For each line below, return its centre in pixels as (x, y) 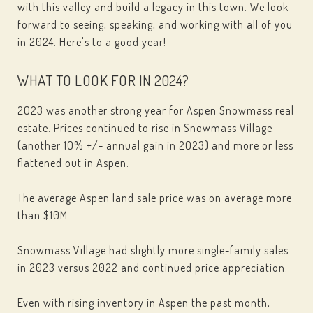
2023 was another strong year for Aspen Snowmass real (156, 110)
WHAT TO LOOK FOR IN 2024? (103, 80)
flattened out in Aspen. (73, 163)
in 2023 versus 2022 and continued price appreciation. (153, 268)
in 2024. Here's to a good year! (92, 42)
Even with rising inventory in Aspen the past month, (144, 303)
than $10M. (44, 215)
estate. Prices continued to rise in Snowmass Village (145, 128)
